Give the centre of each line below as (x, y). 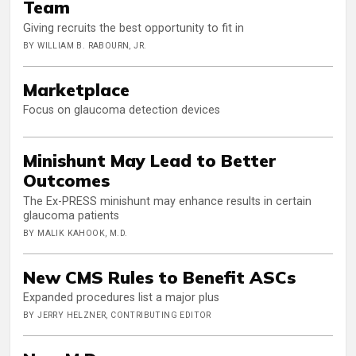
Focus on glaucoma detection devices (122, 110)
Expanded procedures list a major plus (121, 298)
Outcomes (66, 180)
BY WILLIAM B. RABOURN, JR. (85, 45)
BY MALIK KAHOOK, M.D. (75, 233)
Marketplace (76, 89)
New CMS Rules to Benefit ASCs (159, 277)
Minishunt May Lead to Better (149, 161)
